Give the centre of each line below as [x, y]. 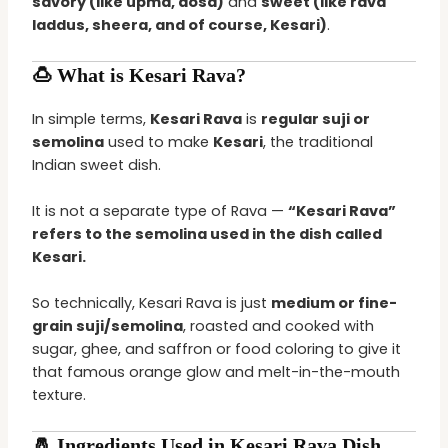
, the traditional [318, 141]
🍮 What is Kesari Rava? [139, 74]
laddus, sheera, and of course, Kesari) [180, 25]
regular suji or [316, 118]
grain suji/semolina [108, 326]
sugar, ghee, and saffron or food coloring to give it [217, 349]
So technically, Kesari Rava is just [152, 303]
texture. [59, 395]
